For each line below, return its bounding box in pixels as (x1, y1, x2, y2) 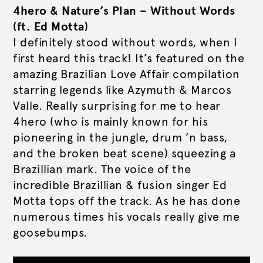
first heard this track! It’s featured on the (13, 51, 244, 65)
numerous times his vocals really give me (13, 210, 240, 224)
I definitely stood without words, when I (13, 35, 237, 49)
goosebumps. (13, 225, 87, 240)
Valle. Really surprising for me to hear (13, 99, 221, 113)
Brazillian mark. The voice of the (13, 162, 191, 176)
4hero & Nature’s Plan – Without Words (13, 4, 235, 18)
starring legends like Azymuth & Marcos (13, 83, 231, 97)
